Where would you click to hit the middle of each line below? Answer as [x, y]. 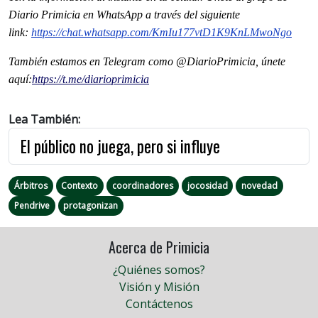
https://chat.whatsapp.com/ [92, 33]
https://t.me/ [58, 79]
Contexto [80, 186]
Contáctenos [159, 304]
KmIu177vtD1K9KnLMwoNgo [222, 33]
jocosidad [207, 186]
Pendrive [32, 206]
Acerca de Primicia [159, 247]
